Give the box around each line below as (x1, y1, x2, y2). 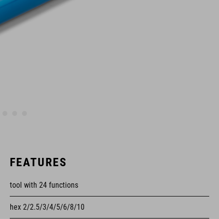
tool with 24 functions (10, 180, 78, 190)
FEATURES (10, 155, 67, 169)
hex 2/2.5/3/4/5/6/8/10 (10, 202, 85, 212)
